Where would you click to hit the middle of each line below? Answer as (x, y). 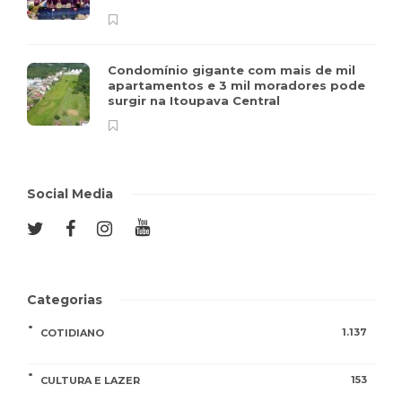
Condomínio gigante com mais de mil (232, 70)
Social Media (70, 194)
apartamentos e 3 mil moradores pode (236, 86)
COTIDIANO (72, 333)
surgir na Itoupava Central (196, 101)
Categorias (65, 300)
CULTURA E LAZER (90, 381)
